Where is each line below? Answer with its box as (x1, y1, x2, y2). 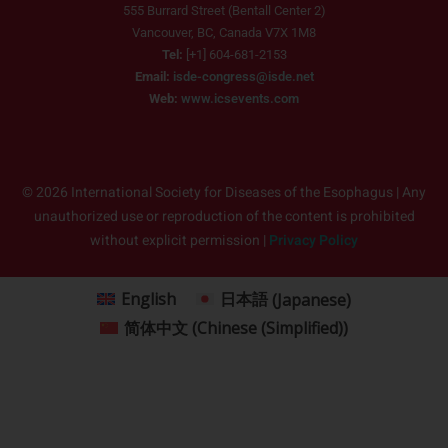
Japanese (277, 288, 347, 311)
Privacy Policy (269, 229, 358, 251)
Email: (134, 68, 170, 84)
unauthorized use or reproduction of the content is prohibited (33, 205, 415, 227)
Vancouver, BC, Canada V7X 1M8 (132, 24, 316, 40)
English (121, 288, 176, 311)
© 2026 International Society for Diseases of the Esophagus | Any (22, 181, 426, 203)
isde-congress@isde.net (172, 68, 314, 84)
